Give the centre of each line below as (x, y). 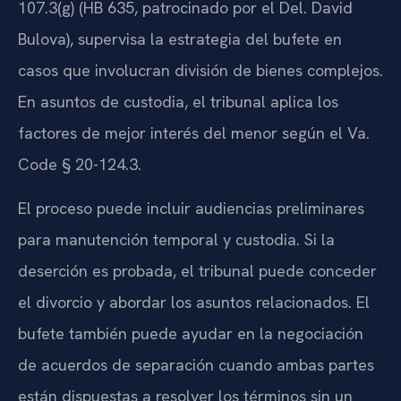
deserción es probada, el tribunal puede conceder (197, 271)
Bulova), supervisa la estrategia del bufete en (180, 38)
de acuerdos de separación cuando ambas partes (196, 365)
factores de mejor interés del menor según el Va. (194, 132)
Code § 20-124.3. (80, 164)
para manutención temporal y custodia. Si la (176, 240)
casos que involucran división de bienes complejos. (200, 70)
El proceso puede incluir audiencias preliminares (191, 209)
